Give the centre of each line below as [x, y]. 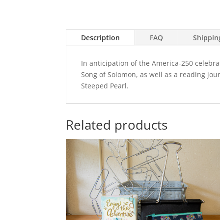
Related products [117, 124]
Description [101, 38]
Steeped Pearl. [105, 86]
